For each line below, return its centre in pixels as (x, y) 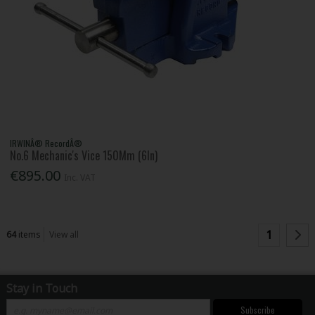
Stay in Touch (41, 288)
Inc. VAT (80, 177)
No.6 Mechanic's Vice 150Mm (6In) (84, 156)
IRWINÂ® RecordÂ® (46, 143)
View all (64, 234)
